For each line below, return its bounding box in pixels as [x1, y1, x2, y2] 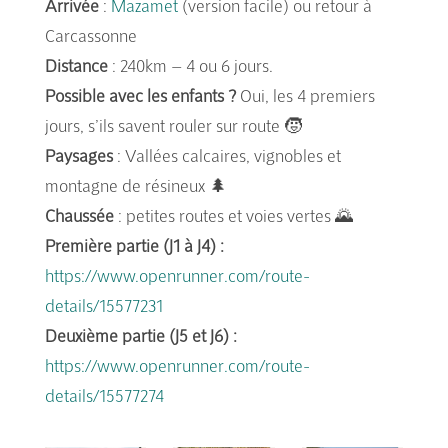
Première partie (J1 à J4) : [44, 233, 224, 257]
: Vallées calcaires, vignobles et [112, 143, 341, 167]
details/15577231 [44, 293, 163, 317]
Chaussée [44, 203, 114, 227]
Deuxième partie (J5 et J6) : [44, 323, 237, 347]
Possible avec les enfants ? [44, 83, 236, 107]
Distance [44, 53, 108, 77]
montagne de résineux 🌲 [44, 173, 227, 197]
